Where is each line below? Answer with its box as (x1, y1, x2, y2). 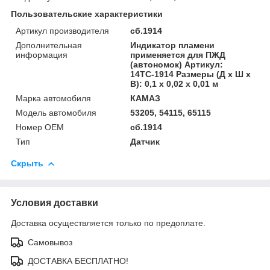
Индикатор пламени (130, 40, 215, 50)
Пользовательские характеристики (11, 8, 163, 19)
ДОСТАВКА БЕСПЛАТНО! (28, 256, 128, 266)
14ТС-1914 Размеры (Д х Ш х (130, 69, 251, 79)
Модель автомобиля (16, 107, 96, 118)
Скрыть (11, 158, 43, 168)
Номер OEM (16, 122, 64, 132)
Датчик (130, 136, 160, 146)
